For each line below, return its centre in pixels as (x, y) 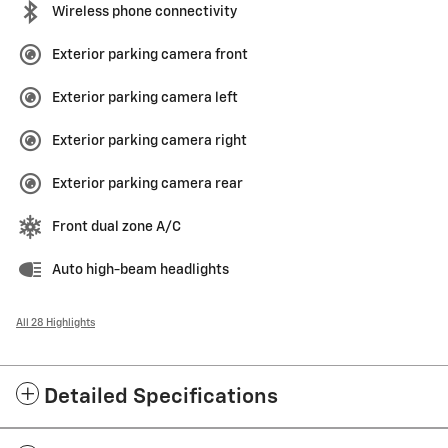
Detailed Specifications (161, 398)
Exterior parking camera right (149, 141)
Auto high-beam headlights (140, 270)
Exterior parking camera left (145, 98)
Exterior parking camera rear (147, 184)
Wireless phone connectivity (144, 12)
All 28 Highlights (55, 323)
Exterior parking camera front (150, 55)
